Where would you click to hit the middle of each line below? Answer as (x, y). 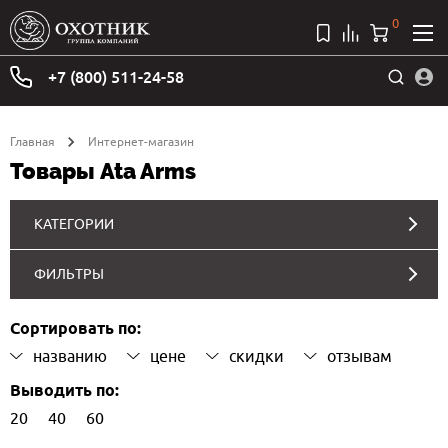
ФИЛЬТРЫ (69, 273)
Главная (32, 141)
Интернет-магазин (141, 141)
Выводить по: (64, 391)
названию (70, 355)
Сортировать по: (75, 329)
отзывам (359, 355)
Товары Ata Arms (103, 170)
